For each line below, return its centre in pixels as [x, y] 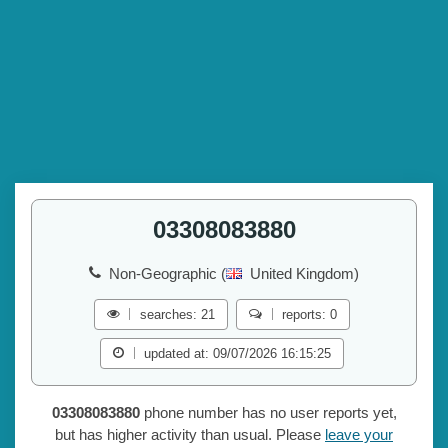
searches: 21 [177, 315]
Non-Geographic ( [167, 274]
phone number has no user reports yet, [268, 413]
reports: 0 [310, 315]
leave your [359, 435]
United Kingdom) [304, 274]
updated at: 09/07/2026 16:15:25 [238, 354]
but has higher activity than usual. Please [190, 435]
